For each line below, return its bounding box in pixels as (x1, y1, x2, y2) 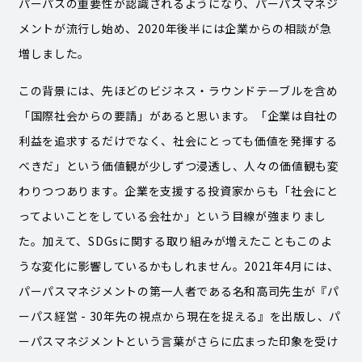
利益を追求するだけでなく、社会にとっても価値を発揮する (18, 132, 338, 149)
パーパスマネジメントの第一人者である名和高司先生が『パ (18, 282, 339, 299)
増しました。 (18, 44, 90, 61)
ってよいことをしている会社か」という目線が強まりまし (18, 207, 327, 224)
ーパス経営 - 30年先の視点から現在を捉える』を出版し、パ (18, 307, 341, 324)
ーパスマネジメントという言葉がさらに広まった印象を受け (18, 332, 339, 349)
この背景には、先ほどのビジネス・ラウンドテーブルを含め (18, 82, 339, 99)
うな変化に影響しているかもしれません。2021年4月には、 (18, 257, 339, 274)
